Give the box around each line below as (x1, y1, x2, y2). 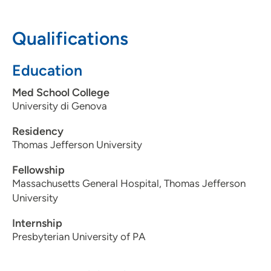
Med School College (12, 86, 109, 100)
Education (12, 61, 82, 80)
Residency (12, 125, 64, 139)
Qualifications (12, 27, 128, 50)
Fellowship (12, 163, 65, 177)
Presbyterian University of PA (12, 230, 146, 243)
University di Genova (12, 100, 107, 113)
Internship (12, 217, 62, 230)
